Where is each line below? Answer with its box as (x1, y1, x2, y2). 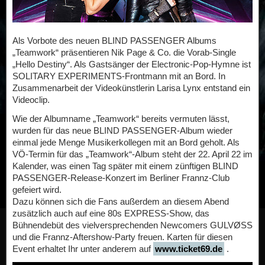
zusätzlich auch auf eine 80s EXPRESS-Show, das (12, 208, 209, 219)
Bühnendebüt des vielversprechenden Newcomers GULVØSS (12, 220, 253, 231)
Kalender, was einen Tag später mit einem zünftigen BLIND (12, 161, 238, 172)
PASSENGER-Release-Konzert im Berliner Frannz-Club (12, 173, 230, 183)
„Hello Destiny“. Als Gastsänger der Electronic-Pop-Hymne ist (12, 59, 251, 70)
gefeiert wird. (12, 185, 62, 195)
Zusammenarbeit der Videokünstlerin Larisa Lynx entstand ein (12, 83, 250, 93)
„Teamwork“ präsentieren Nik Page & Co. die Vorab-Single (12, 47, 236, 58)
